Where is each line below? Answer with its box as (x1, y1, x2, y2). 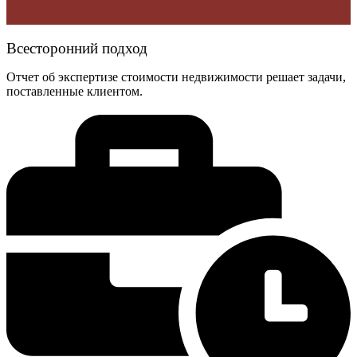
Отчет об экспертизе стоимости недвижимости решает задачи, (6, 70, 346, 84)
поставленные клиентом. (6, 84, 143, 99)
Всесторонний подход (6, 40, 147, 57)
